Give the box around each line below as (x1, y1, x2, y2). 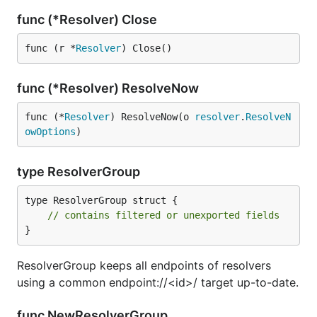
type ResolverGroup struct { (25, 195, 178, 206)
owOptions (25, 126, 76, 137)
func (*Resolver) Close (17, 12, 160, 27)
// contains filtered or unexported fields (47, 209, 279, 221)
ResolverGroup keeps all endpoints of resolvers (17, 258, 271, 272)
